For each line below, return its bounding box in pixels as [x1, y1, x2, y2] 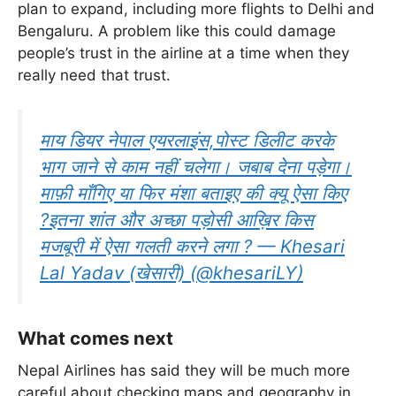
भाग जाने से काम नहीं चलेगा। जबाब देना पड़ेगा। [40, 155, 352, 178]
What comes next [18, 327, 173, 350]
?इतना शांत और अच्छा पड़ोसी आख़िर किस [40, 208, 314, 231]
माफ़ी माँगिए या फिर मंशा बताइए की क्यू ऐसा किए [40, 181, 347, 204]
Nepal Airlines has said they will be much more [18, 361, 350, 379]
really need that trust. [18, 66, 171, 85]
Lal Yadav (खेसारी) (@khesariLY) [40, 261, 303, 284]
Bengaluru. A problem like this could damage [18, 22, 336, 41]
